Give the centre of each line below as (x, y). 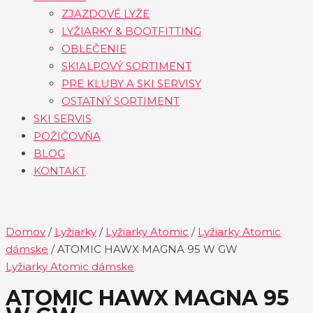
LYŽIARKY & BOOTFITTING (131, 31)
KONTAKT (60, 170)
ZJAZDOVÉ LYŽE (105, 13)
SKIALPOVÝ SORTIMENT (126, 66)
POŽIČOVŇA (67, 136)
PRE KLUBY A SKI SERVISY (131, 83)
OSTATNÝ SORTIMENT (121, 101)
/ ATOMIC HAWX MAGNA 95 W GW (143, 249)
